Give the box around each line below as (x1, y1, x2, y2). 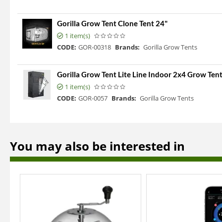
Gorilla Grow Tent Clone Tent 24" (57, 19, 167, 28)
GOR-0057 (78, 94, 108, 103)
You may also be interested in (10, 138, 185, 155)
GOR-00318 (78, 43, 111, 52)
